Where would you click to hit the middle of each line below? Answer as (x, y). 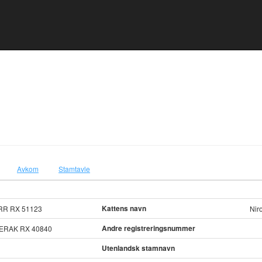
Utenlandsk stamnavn (138, 248)
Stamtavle (74, 169)
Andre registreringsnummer (149, 228)
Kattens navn (124, 208)
